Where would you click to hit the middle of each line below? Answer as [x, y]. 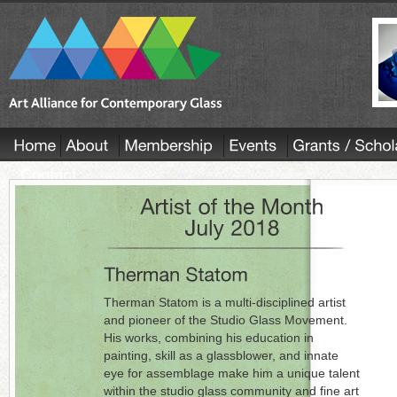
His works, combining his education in [209, 338]
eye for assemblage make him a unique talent [232, 373]
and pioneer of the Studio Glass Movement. [226, 320]
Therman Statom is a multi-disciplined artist [225, 302]
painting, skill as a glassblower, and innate [221, 355]
